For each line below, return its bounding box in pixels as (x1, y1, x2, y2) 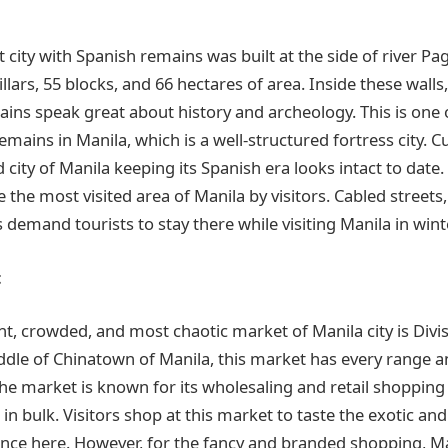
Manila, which (76, 128, 180, 152)
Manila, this (159, 347, 246, 371)
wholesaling (202, 375, 293, 399)
